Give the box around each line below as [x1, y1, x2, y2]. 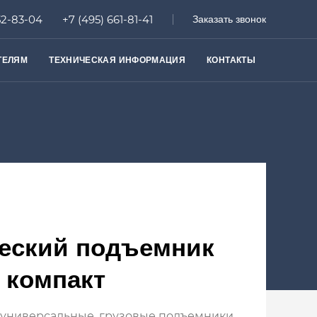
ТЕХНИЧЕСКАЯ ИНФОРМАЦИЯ [49, 55, 186, 65]
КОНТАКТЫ [207, 55, 255, 65]
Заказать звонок [192, 13, 266, 25]
